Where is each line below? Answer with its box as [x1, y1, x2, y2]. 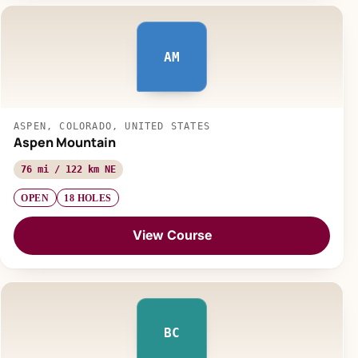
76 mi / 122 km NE [21, 164, 116, 176]
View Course [132, 227, 212, 244]
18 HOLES [64, 192, 112, 204]
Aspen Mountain [14, 133, 116, 152]
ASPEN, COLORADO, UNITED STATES [14, 121, 211, 133]
